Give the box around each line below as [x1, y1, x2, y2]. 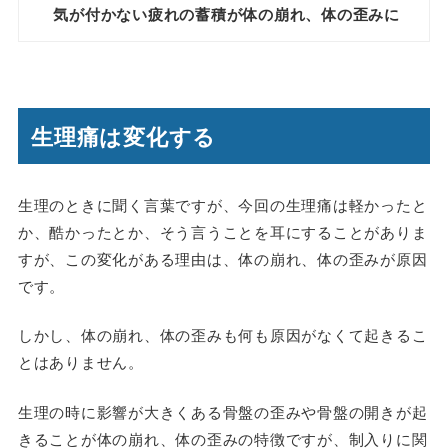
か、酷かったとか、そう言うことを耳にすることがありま [17, 220, 428, 242]
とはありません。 [17, 351, 144, 373]
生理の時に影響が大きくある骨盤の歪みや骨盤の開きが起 [17, 400, 428, 422]
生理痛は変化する [31, 120, 217, 153]
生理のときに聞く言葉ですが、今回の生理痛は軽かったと [17, 193, 428, 215]
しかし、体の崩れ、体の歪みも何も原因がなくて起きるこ [17, 324, 428, 346]
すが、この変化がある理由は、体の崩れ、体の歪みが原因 [17, 247, 428, 269]
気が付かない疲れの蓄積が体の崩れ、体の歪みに [53, 2, 400, 25]
